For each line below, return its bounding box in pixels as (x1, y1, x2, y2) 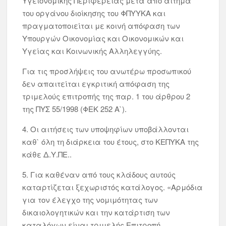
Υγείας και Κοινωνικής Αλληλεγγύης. (22, 45, 162, 56)
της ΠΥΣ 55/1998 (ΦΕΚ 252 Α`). (22, 103, 127, 114)
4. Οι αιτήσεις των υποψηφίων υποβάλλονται (22, 124, 189, 134)
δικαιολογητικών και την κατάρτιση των (22, 207, 171, 217)
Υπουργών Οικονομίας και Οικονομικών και (22, 33, 184, 43)
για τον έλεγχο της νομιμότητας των (22, 194, 158, 205)
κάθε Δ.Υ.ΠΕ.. (22, 149, 72, 159)
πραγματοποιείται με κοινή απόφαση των (22, 20, 181, 31)
